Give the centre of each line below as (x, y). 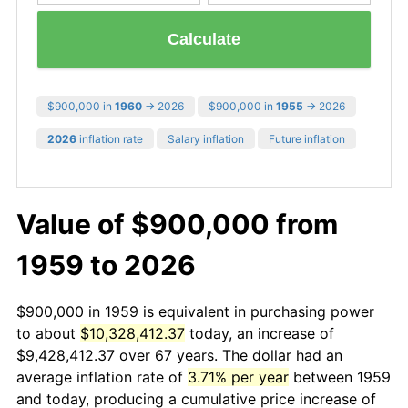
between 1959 (340, 377)
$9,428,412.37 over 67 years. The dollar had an (179, 355)
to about (48, 333)
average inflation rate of (102, 377)
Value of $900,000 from (177, 224)
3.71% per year (238, 377)
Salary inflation (206, 138)
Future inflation (307, 138)
